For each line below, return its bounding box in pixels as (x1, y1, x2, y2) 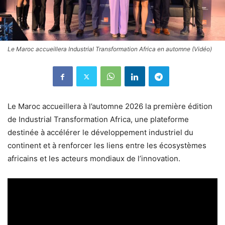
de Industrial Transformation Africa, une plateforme (8, 115, 189, 125)
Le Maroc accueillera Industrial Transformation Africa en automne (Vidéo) (8, 45, 212, 53)
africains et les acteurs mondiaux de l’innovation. (8, 154, 180, 164)
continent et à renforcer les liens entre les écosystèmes (8, 141, 206, 151)
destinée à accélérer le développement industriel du (8, 128, 193, 138)
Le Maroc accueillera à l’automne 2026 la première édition (8, 101, 212, 111)
